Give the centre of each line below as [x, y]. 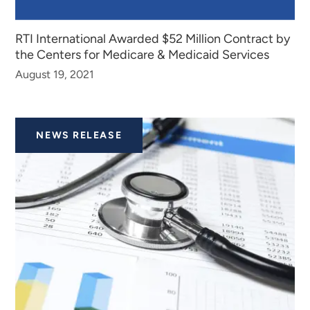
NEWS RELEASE [79, 136]
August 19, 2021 [55, 75]
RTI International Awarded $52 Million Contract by [153, 39]
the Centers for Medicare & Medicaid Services [143, 55]
